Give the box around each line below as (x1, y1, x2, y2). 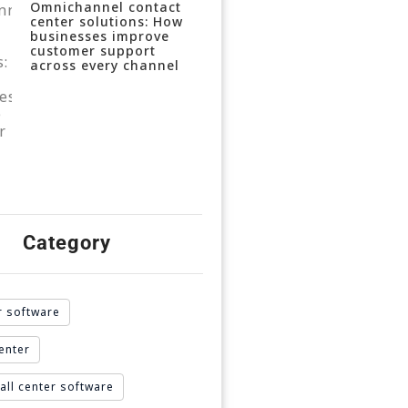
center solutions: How (29, 13, 183, 30)
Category (22, 231, 111, 254)
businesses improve (29, 27, 169, 45)
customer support (29, 42, 156, 59)
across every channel (29, 56, 179, 74)
